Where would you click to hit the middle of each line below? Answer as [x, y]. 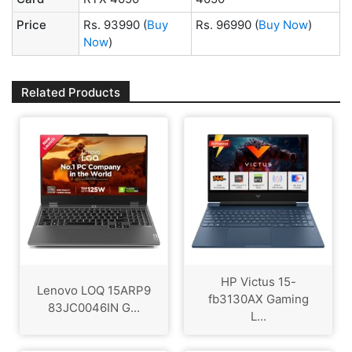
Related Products [71, 93]
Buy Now [283, 25]
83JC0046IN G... [94, 308]
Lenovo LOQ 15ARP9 [94, 291]
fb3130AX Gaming [258, 299]
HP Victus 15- [258, 282]
